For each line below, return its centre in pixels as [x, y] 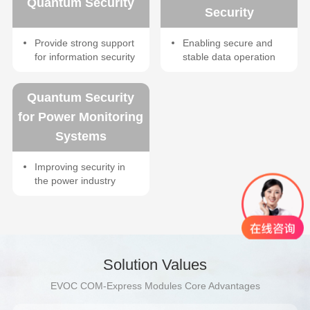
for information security [84, 56]
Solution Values [155, 265]
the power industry [75, 180]
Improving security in [80, 166]
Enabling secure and [228, 43]
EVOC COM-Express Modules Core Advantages [155, 286]
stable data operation [229, 56]
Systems [81, 137]
